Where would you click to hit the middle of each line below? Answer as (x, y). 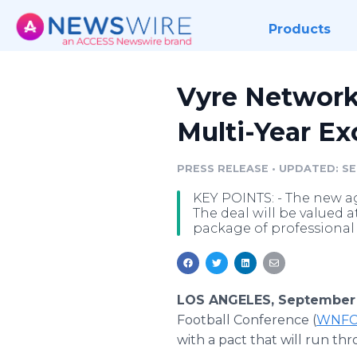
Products (299, 29)
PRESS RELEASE (223, 169)
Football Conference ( (247, 320)
